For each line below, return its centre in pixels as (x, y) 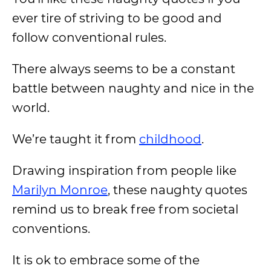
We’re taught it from (76, 139)
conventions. (51, 229)
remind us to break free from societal (125, 209)
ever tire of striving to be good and (117, 18)
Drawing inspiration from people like (124, 171)
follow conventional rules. (89, 38)
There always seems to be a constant (124, 69)
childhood (170, 139)
